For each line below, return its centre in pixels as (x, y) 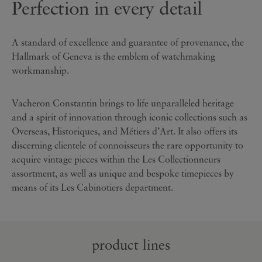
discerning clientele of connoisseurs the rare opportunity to (127, 145)
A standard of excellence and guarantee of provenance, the (128, 42)
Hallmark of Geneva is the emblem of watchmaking (113, 56)
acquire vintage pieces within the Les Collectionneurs (116, 159)
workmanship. (42, 70)
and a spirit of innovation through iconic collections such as (130, 117)
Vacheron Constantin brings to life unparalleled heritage (123, 103)
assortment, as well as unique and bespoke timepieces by (123, 173)
